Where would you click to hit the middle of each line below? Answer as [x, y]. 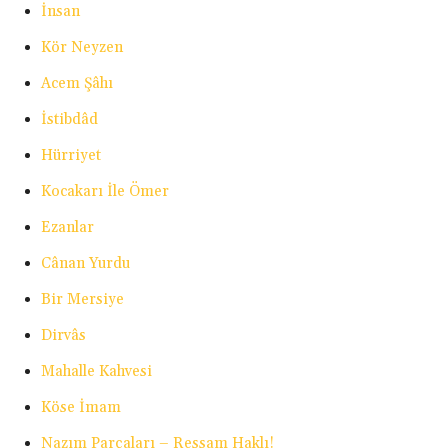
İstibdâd [69, 120]
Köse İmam [81, 408]
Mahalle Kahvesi [96, 372]
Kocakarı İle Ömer [105, 192]
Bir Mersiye [82, 300]
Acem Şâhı [77, 84]
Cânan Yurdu [85, 264]
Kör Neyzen [82, 48]
